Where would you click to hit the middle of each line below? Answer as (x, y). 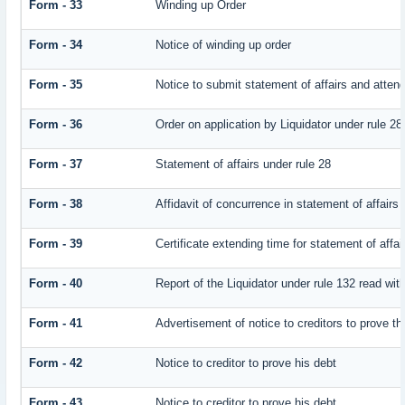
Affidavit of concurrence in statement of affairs (278, 204)
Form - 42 (56, 363)
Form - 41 (56, 324)
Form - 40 (56, 284)
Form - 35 (56, 85)
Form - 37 (56, 165)
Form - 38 (56, 204)
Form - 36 (56, 125)
